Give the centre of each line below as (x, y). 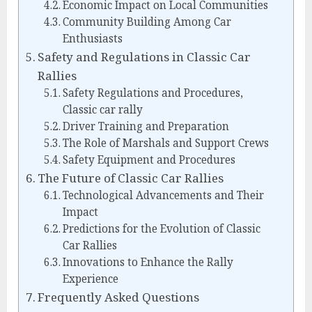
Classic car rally (102, 110)
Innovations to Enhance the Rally (148, 263)
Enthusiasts (92, 39)
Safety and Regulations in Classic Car (145, 57)
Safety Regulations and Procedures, (153, 93)
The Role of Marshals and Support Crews (165, 143)
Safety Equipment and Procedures (149, 160)
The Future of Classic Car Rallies (131, 178)
